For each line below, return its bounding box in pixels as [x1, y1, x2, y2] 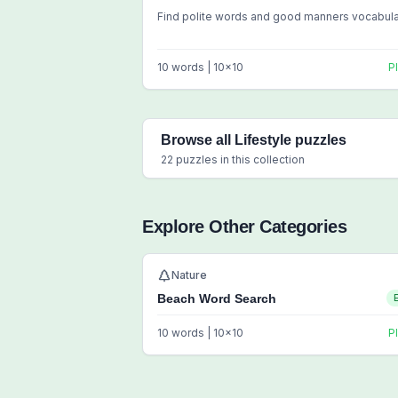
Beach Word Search [157, 291, 276, 306]
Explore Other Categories [142, 217, 346, 236]
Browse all [161, 132, 235, 147]
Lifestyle [235, 132, 291, 147]
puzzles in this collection [173, 153, 305, 166]
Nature [171, 268, 207, 282]
